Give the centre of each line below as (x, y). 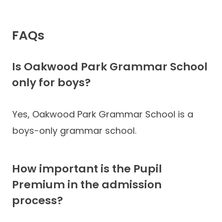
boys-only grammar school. (74, 130)
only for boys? (51, 83)
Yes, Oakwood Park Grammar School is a (103, 114)
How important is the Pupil (87, 169)
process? (37, 201)
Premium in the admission (87, 185)
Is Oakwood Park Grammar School (110, 67)
